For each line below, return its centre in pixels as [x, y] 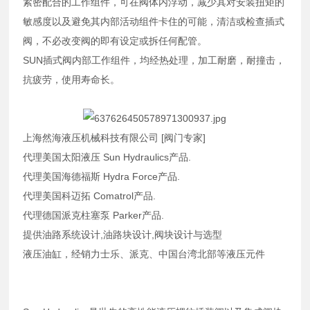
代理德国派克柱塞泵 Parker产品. [94, 215]
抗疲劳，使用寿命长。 [72, 79]
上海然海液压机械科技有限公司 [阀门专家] [115, 137]
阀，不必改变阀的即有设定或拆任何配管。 [115, 40]
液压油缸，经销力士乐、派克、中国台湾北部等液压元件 [144, 254]
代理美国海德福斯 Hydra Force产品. [102, 176]
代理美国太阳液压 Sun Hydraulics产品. [107, 157]
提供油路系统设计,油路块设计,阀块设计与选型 [123, 234]
